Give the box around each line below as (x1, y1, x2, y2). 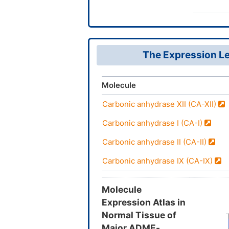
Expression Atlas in (102, 196, 186, 208)
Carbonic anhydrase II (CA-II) (102, 137, 209, 147)
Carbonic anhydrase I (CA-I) (102, 118, 204, 128)
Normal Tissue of (102, 209, 176, 220)
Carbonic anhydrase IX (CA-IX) (102, 156, 215, 166)
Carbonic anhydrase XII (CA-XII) (102, 99, 218, 109)
